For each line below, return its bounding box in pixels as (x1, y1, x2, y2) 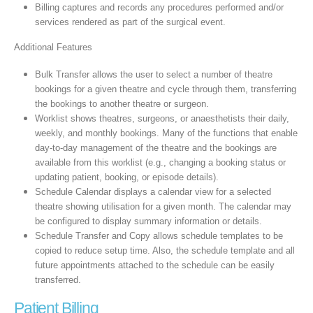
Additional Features (14, 41, 92, 52)
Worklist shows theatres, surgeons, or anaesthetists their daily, (34, 113, 289, 124)
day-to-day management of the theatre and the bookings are (34, 143, 277, 154)
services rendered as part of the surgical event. (34, 16, 226, 27)
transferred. (34, 275, 81, 286)
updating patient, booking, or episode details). (34, 172, 219, 183)
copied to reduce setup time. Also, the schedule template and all (34, 245, 295, 256)
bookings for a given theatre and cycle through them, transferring (34, 84, 296, 95)
